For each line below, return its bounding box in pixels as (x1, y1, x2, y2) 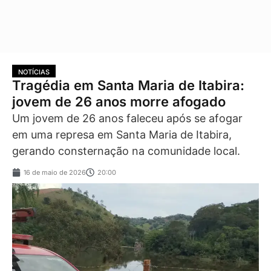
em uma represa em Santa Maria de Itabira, (12, 128, 232, 141)
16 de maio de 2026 (24, 168, 86, 177)
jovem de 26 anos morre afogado (12, 93, 226, 109)
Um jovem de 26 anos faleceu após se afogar (12, 111, 243, 125)
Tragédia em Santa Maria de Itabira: (12, 77, 244, 93)
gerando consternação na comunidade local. (12, 144, 240, 157)
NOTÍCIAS (18, 67, 50, 76)
